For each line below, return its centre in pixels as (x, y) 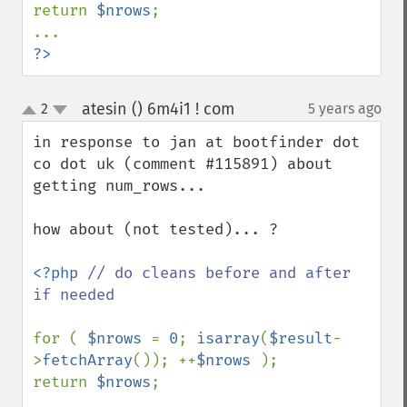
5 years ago (345, 109)
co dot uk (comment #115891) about (183, 164)
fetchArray (87, 360)
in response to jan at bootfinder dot (196, 142)
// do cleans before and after (219, 273)
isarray (228, 338)
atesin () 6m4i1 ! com (158, 109)
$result (301, 338)
